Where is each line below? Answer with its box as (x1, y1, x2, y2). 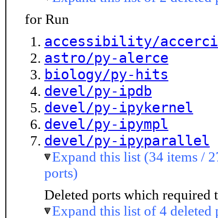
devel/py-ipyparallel (44, 132, 210, 149)
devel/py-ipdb (44, 83, 152, 99)
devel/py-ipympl (44, 116, 168, 132)
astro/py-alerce (44, 50, 168, 66)
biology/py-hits (44, 66, 168, 83)
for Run (25, 11, 69, 27)
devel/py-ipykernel (44, 99, 193, 116)
